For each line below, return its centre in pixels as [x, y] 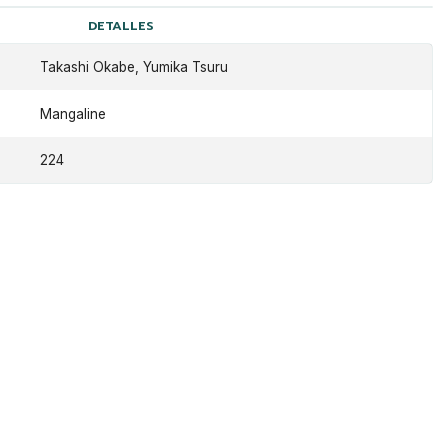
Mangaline [72, 113]
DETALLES [121, 25]
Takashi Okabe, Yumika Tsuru [133, 67]
